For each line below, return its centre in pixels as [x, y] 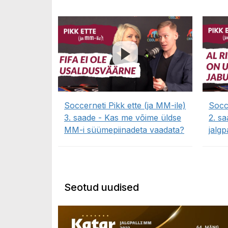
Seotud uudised [102, 188]
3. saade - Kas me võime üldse [123, 118]
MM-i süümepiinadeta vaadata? [124, 130]
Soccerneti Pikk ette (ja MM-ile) [125, 106]
